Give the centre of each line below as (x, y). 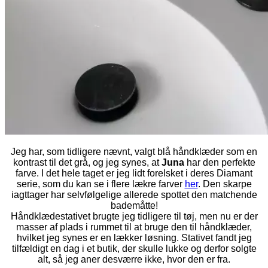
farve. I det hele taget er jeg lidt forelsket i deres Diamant (134, 173)
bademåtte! (134, 205)
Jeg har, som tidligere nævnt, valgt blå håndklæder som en (134, 151)
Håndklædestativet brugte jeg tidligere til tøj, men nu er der (134, 216)
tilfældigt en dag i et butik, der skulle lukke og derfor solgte (134, 248)
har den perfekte (220, 162)
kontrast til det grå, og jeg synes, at (87, 162)
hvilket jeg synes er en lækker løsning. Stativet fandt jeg (134, 237)
